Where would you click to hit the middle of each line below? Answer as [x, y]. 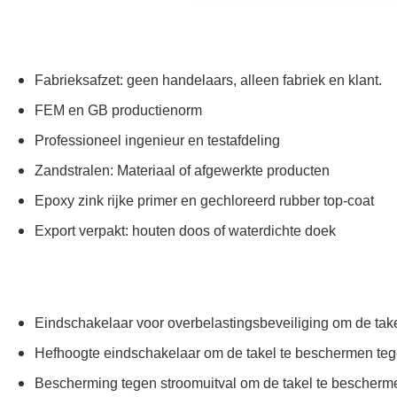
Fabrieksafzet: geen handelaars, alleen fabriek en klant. [208, 79]
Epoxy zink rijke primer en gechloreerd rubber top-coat [204, 200]
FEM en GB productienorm [118, 109]
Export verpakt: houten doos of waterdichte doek [185, 230]
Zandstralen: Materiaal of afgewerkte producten [182, 170]
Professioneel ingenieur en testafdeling [157, 140]
